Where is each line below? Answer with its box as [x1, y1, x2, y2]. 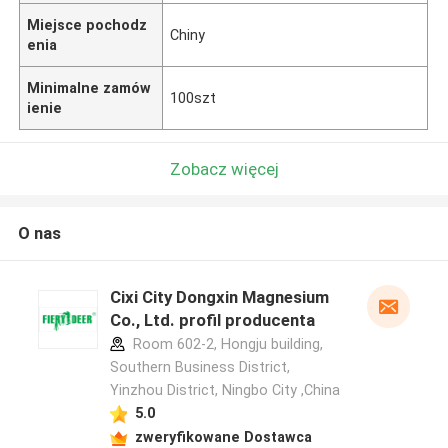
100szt [170, 89, 217, 106]
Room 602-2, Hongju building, [128, 336, 323, 353]
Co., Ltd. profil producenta [109, 310, 315, 331]
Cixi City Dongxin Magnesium [109, 287, 329, 308]
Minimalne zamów [27, 79, 152, 96]
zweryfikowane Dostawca [134, 428, 312, 445]
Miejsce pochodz [27, 16, 148, 33]
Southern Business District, [109, 359, 290, 376]
